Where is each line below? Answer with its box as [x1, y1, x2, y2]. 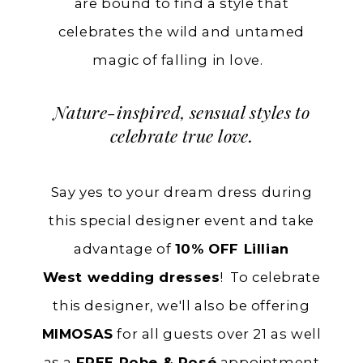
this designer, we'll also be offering [53, 297, 310, 314]
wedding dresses [87, 269, 220, 286]
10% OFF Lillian [174, 241, 289, 258]
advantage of [74, 241, 175, 258]
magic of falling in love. [92, 52, 271, 69]
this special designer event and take [49, 212, 314, 229]
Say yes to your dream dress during [50, 184, 313, 201]
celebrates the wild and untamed [58, 23, 305, 41]
